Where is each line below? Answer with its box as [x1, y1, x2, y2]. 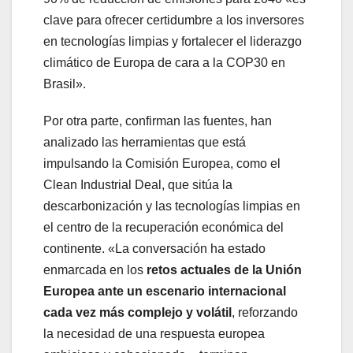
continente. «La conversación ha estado [43, 241, 266, 255]
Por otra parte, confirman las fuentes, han [43, 113, 272, 128]
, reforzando [232, 305, 298, 319]
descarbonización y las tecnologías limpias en [43, 199, 300, 213]
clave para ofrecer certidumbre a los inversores [43, 13, 304, 27]
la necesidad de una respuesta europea [43, 326, 265, 340]
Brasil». [43, 76, 86, 91]
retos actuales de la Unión [147, 262, 302, 277]
